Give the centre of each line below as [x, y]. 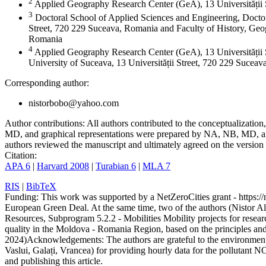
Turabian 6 [116, 166]
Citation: [21, 156]
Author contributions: [45, 123]
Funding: [22, 197]
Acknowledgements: [65, 240]
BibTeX [41, 186]
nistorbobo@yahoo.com [74, 103]
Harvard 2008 [63, 166]
